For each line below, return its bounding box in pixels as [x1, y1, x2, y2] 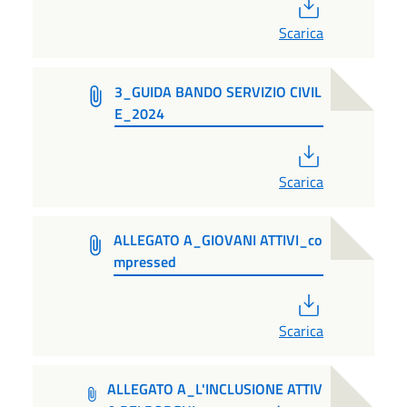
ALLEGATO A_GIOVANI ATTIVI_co [113, 229, 322, 252]
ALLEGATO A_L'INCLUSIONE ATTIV [106, 378, 323, 401]
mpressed [113, 251, 176, 273]
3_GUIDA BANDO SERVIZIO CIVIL [114, 80, 322, 103]
